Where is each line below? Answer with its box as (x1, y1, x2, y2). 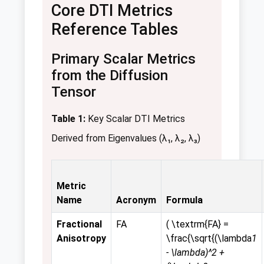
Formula (166, 194, 203, 206)
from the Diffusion (51, 67, 168, 84)
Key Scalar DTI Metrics (85, 113, 185, 125)
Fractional (57, 219, 102, 230)
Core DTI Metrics (51, 1, 173, 21)
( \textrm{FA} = (166, 219, 229, 230)
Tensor (51, 84, 96, 101)
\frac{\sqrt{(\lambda (166, 233, 252, 245)
